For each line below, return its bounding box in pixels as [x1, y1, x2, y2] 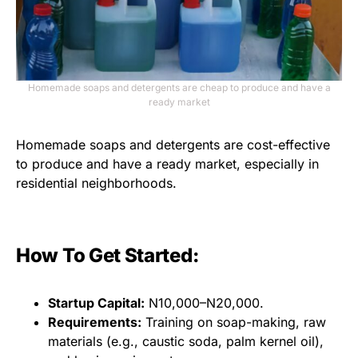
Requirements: [48, 313, 141, 330]
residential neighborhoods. [16, 174, 177, 191]
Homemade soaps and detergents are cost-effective [16, 136, 330, 153]
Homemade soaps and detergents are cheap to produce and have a [27, 81, 331, 93]
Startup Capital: [48, 294, 145, 311]
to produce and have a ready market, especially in [16, 155, 319, 172]
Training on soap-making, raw [141, 313, 326, 330]
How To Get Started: [16, 243, 199, 267]
